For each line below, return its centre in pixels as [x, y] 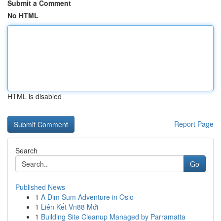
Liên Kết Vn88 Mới [70, 207]
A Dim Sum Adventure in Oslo [87, 197]
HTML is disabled [35, 96]
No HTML [23, 15]
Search [26, 150]
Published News [40, 187]
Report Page [194, 124]
